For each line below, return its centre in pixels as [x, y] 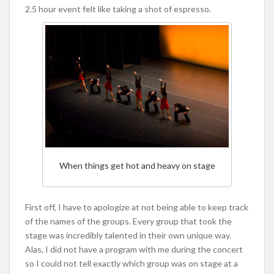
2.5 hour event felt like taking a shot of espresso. [118, 9]
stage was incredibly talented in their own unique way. [128, 235]
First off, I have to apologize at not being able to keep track [137, 207]
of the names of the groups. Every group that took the [128, 221]
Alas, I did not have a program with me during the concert [134, 250]
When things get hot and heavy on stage [137, 165]
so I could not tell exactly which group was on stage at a [131, 264]
